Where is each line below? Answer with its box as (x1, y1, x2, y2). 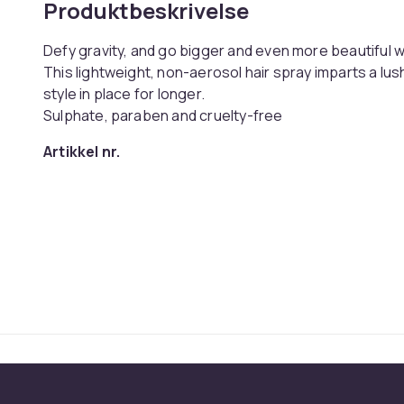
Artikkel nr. (43, 142, 121, 161)
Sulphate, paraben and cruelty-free (43, 106, 283, 125)
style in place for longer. (43, 84, 205, 104)
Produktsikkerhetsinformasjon (43, 178, 271, 197)
